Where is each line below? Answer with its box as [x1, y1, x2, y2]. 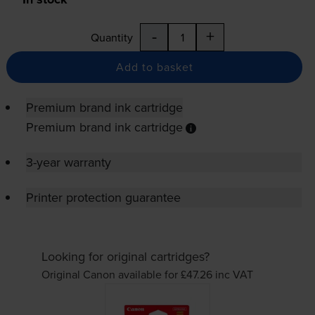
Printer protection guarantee [25, 188, 181, 207]
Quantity [91, 30, 133, 46]
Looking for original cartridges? [41, 247, 210, 265]
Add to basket [115, 59, 193, 75]
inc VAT [215, 266, 254, 282]
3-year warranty [25, 153, 111, 172]
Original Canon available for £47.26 [41, 266, 216, 282]
